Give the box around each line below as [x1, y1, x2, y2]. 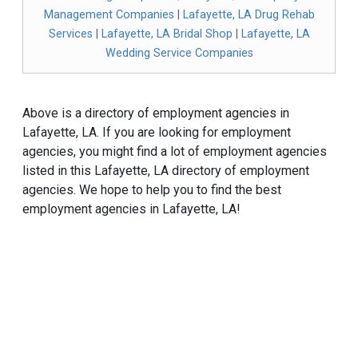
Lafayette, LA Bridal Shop [101, 27, 233, 41]
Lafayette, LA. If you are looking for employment [22, 125, 291, 140]
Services [48, 27, 93, 41]
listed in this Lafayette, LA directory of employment [22, 163, 309, 178]
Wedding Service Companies [105, 46, 253, 60]
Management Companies [43, 8, 174, 22]
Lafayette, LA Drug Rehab [182, 8, 315, 22]
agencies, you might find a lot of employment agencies [22, 144, 327, 159]
